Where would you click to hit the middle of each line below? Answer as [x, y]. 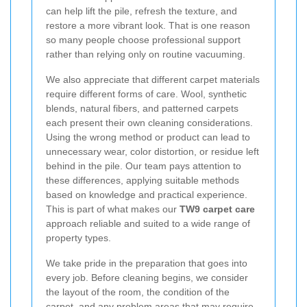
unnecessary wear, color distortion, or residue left [152, 152]
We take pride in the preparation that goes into [147, 263]
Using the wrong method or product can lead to [148, 137]
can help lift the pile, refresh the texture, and [142, 11]
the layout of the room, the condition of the [138, 292]
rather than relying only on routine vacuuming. [146, 54]
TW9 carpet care [217, 209]
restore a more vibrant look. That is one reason [148, 26]
